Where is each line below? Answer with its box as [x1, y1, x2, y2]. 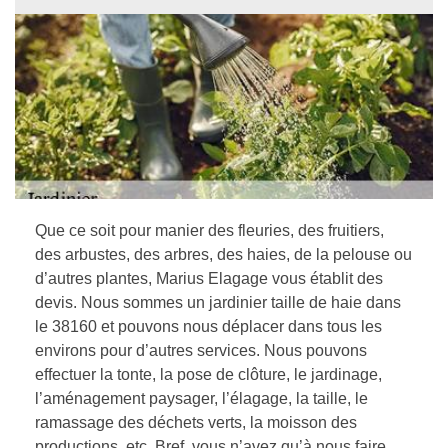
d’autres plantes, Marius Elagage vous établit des [35, 270, 383, 287]
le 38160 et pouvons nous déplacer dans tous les [35, 318, 382, 335]
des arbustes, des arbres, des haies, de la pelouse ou [35, 246, 412, 263]
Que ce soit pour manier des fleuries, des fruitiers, [35, 222, 384, 239]
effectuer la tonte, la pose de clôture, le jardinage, [35, 366, 382, 383]
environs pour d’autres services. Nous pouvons [35, 342, 367, 359]
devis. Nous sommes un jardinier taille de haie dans [35, 294, 401, 311]
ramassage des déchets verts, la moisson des [35, 414, 357, 431]
